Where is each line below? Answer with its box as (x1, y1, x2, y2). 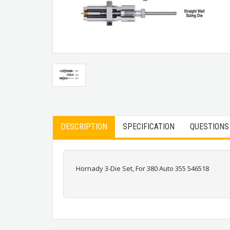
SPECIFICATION (123, 122, 175, 132)
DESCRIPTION (61, 122, 107, 132)
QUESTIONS (190, 122, 229, 132)
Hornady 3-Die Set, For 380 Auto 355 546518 (76, 164, 209, 174)
